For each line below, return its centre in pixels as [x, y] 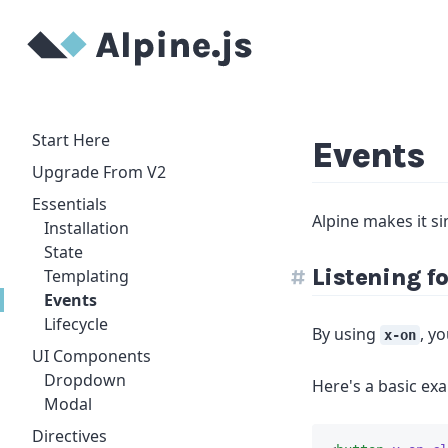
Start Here [71, 140]
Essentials [69, 204]
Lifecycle [76, 324]
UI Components [91, 356]
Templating [86, 276]
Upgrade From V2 [99, 172]
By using [346, 334]
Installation [86, 228]
